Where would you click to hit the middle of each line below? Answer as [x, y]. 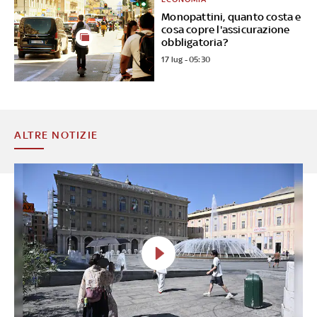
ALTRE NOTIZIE [56, 134]
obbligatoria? [195, 42]
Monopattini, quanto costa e [231, 16]
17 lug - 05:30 [186, 59]
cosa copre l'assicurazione [226, 29]
